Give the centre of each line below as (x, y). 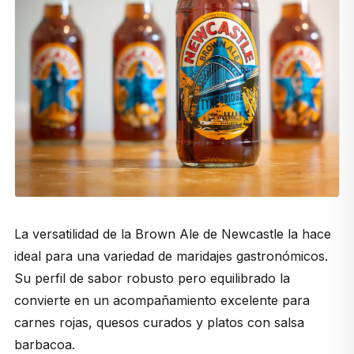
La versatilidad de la (74, 234)
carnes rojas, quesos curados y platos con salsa (159, 323)
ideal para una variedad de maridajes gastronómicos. (171, 256)
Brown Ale (167, 234)
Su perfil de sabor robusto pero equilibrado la (152, 279)
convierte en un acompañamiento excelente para (162, 301)
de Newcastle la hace (265, 234)
